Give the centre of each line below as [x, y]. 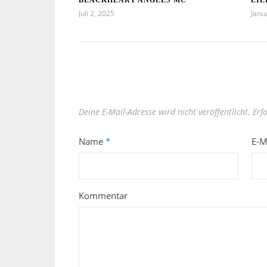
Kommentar [103, 195]
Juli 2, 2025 [97, 13]
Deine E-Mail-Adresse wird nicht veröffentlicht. [164, 111]
